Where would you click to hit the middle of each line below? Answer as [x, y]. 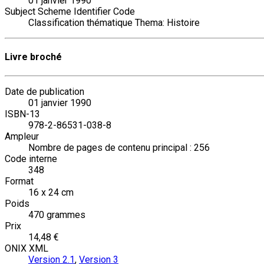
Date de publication [44, 91]
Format [19, 181]
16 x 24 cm [51, 192]
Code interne [31, 159]
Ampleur [22, 136]
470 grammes [57, 214]
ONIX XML [27, 248]
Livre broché [33, 57]
